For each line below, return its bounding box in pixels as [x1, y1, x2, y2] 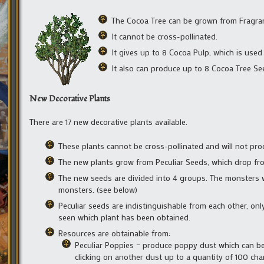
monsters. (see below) [58, 183, 137, 195]
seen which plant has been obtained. [58, 211, 190, 223]
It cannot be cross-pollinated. [111, 30, 217, 42]
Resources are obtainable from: [58, 227, 170, 239]
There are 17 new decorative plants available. [29, 115, 187, 127]
